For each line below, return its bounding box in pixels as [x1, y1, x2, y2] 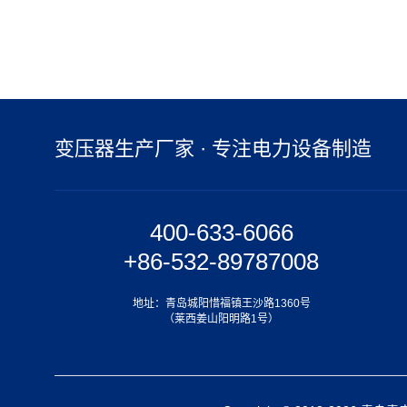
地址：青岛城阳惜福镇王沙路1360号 [132, 297, 311, 310]
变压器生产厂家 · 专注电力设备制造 [55, 137, 372, 160]
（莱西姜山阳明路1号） [164, 313, 280, 325]
